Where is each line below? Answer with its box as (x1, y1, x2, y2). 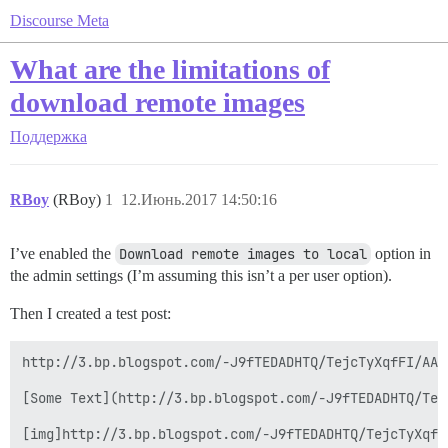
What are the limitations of (10, 54, 330, 85)
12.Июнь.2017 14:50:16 (121, 191, 277, 208)
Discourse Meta (10, 12, 109, 29)
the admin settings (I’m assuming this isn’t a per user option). (10, 267, 392, 284)
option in (371, 245, 431, 262)
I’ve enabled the (10, 245, 115, 262)
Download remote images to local (119, 245, 367, 263)
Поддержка (10, 128, 87, 145)
